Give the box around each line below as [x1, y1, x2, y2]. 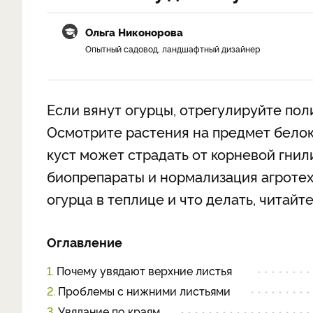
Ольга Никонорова [85, 24, 183, 39]
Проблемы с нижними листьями [55, 283, 231, 298]
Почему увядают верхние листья [54, 263, 232, 278]
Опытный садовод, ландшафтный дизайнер [85, 43, 260, 54]
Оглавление [47, 233, 122, 250]
